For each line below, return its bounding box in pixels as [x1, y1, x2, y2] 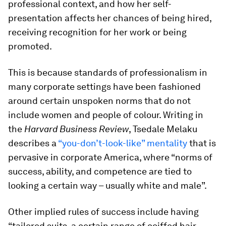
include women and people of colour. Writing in [8, 109, 203, 120]
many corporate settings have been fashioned [8, 81, 201, 92]
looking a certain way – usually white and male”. [8, 180, 207, 191]
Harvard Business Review [24, 124, 129, 134]
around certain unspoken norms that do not [8, 95, 191, 106]
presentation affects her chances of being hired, [8, 13, 211, 23]
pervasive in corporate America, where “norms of [8, 152, 212, 162]
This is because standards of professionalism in [8, 67, 207, 78]
